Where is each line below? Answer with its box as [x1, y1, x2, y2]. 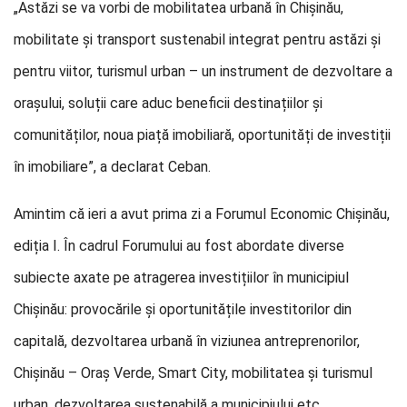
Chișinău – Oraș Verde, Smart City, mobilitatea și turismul [14, 364, 372, 382]
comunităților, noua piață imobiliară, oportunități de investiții [14, 126, 391, 144]
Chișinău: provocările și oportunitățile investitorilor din [14, 301, 352, 318]
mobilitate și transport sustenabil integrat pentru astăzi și [14, 31, 381, 48]
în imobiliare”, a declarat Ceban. [14, 158, 211, 175]
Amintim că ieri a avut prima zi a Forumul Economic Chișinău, [14, 205, 390, 223]
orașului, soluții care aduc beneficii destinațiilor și [14, 94, 323, 112]
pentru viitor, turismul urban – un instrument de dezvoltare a [14, 63, 392, 80]
